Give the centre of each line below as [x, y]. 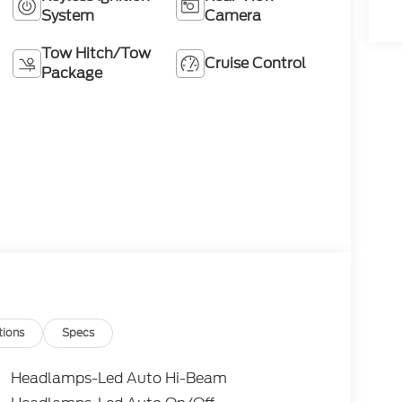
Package [71, 74]
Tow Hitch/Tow [96, 54]
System [67, 16]
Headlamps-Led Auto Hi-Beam [118, 379]
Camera [233, 16]
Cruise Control [256, 64]
